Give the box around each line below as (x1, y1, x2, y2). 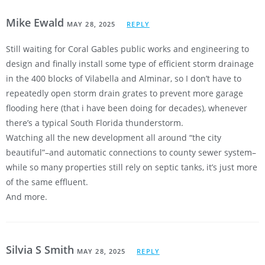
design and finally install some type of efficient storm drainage (6, 58, 254, 70)
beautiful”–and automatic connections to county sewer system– (6, 147, 256, 159)
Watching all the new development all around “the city (6, 132, 221, 144)
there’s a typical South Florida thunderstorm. (6, 117, 183, 129)
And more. (6, 191, 47, 203)
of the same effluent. (6, 176, 88, 188)
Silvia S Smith (6, 243, 77, 257)
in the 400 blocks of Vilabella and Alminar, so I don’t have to (6, 73, 241, 85)
